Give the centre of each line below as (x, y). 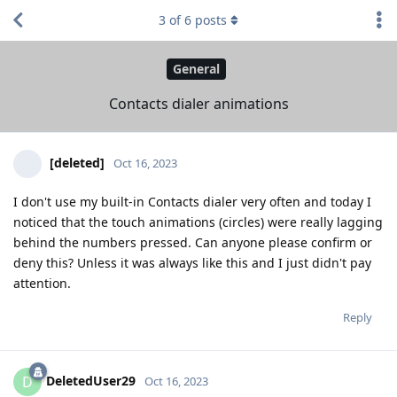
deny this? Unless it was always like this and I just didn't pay (192, 262)
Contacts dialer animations (198, 103)
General (196, 69)
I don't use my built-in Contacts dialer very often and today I (192, 201)
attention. (42, 283)
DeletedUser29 (91, 380)
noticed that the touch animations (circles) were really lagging (198, 222)
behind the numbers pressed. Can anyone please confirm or (193, 242)
